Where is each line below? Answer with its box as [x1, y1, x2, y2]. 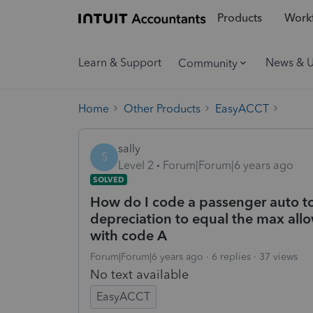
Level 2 [118, 158, 154, 172]
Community [178, 56, 238, 70]
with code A [90, 226, 167, 244]
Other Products [124, 101, 201, 115]
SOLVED [93, 174, 124, 184]
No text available [90, 266, 189, 282]
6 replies [212, 250, 251, 263]
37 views [259, 250, 298, 263]
